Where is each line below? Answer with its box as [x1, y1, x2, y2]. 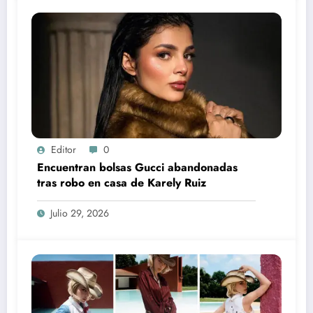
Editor [51, 142, 76, 156]
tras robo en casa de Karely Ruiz [37, 174, 206, 191]
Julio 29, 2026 [50, 205, 109, 220]
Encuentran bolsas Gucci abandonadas [37, 159, 238, 175]
